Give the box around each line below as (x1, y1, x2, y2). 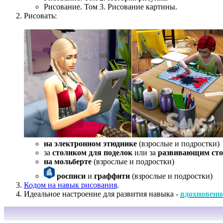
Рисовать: (24, 11, 57, 20)
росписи (57, 171, 86, 180)
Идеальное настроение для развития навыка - (24, 189, 180, 198)
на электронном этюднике (44, 139, 137, 148)
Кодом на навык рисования (24, 180, 117, 189)
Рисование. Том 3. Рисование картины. (44, 2, 177, 11)
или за (132, 148, 158, 157)
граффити (94, 171, 130, 180)
